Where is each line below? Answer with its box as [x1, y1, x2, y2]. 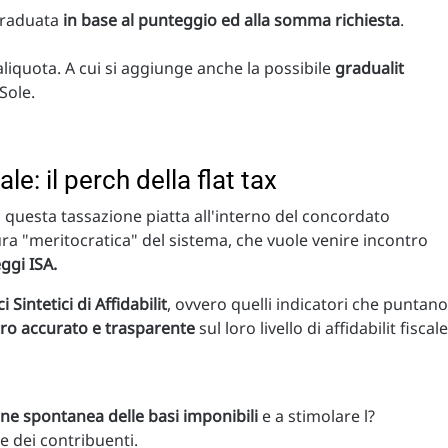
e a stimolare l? [258, 405, 375, 428]
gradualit [335, 57, 404, 80]
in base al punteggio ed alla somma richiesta [63, 9, 400, 32]
